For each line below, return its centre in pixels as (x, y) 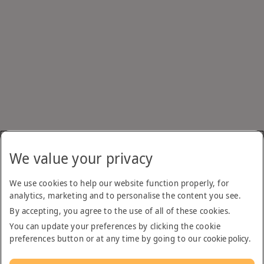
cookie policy (226, 238)
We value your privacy (81, 158)
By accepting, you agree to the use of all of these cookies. (121, 211)
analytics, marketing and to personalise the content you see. (126, 195)
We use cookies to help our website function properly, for (119, 183)
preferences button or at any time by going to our (106, 238)
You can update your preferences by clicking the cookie (115, 226)
